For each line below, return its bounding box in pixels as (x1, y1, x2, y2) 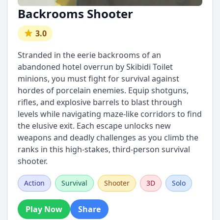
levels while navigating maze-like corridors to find (18, 109, 202, 119)
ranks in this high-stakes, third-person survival (18, 144, 190, 155)
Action (24, 178, 45, 188)
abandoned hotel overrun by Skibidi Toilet (18, 61, 173, 72)
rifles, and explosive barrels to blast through (18, 97, 182, 108)
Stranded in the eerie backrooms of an (18, 50, 161, 60)
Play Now (26, 204, 62, 215)
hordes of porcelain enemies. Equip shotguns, (18, 85, 189, 96)
